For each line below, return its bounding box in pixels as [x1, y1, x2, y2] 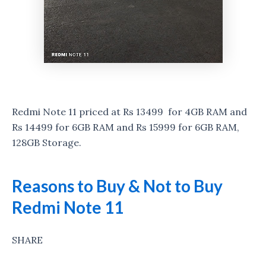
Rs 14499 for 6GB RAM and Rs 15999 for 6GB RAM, [12, 121, 239, 133]
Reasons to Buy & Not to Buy [12, 175, 223, 196]
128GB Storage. [12, 136, 81, 148]
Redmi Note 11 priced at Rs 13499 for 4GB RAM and [12, 105, 247, 118]
